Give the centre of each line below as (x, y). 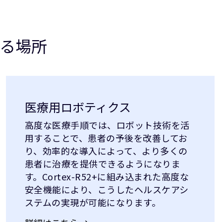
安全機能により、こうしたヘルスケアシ (107, 189)
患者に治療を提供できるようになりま (103, 163)
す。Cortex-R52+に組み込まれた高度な (107, 176)
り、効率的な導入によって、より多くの (106, 150)
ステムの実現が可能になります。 (93, 202)
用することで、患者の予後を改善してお (106, 138)
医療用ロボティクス (78, 107)
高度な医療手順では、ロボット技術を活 (107, 125)
